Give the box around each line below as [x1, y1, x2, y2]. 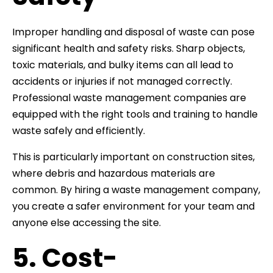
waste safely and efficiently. [12, 123, 145, 138]
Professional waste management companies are [12, 90, 246, 105]
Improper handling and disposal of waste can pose [12, 24, 255, 39]
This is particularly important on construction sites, [12, 149, 255, 164]
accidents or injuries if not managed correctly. [12, 74, 232, 88]
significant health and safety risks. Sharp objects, [12, 41, 245, 55]
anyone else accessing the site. [12, 215, 163, 230]
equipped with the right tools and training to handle [12, 107, 258, 121]
